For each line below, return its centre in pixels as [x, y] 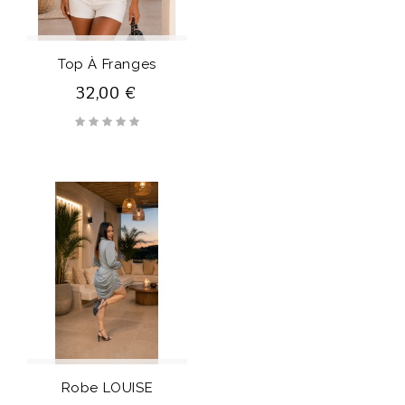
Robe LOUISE [107, 388]
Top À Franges [107, 64]
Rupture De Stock [89, 52]
